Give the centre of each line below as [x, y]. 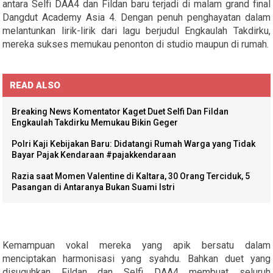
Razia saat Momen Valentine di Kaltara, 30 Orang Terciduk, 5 [131, 176]
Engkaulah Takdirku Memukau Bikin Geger [95, 122]
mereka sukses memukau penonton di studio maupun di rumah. [136, 44]
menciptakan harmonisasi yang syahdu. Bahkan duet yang [136, 258]
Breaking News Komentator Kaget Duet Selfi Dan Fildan [120, 111]
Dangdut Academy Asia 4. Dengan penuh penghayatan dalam [136, 17]
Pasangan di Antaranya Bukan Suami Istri [94, 187]
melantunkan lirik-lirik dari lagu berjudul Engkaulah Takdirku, [136, 30]
